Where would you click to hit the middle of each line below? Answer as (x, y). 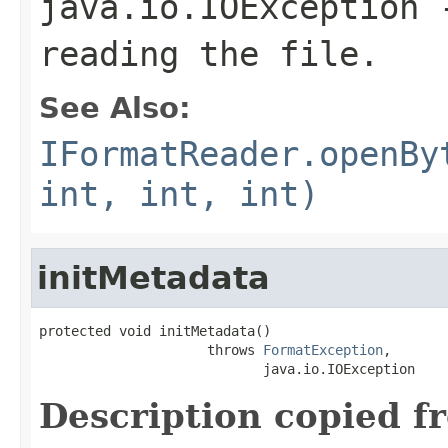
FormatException (323, 349)
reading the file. (209, 53)
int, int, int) (179, 193)
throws (151, 349)
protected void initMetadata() (155, 330)
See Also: (115, 107)
